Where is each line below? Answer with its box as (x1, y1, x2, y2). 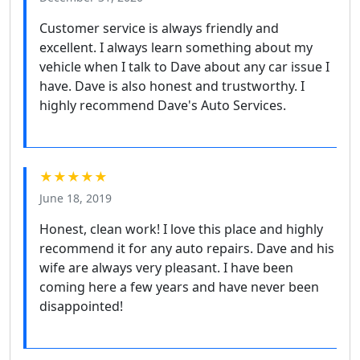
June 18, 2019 (39, 190, 112, 207)
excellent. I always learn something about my (39, 39, 313, 57)
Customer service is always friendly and (39, 19, 279, 38)
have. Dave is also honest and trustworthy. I (39, 77, 305, 96)
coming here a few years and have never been (39, 278, 319, 297)
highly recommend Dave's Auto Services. (39, 96, 286, 115)
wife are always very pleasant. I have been (39, 259, 293, 277)
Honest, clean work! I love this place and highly (39, 220, 323, 239)
